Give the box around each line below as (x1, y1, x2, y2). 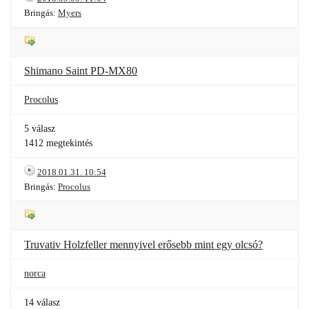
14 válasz (24, 297, 60, 308)
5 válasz (24, 123, 55, 134)
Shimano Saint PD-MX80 (24, 65, 137, 77)
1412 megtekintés (24, 138, 92, 148)
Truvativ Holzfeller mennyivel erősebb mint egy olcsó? (24, 239, 263, 250)
